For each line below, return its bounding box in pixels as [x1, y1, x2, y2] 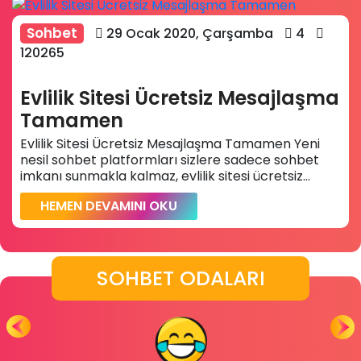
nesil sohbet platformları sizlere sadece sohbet [20, 150, 319, 169]
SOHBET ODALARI [96, 263, 265, 293]
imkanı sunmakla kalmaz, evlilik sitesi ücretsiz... [20, 166, 310, 185]
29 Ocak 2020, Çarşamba [103, 23, 273, 43]
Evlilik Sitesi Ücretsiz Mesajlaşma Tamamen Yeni [20, 134, 320, 153]
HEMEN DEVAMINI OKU [40, 196, 177, 215]
